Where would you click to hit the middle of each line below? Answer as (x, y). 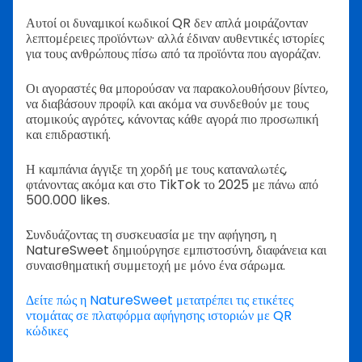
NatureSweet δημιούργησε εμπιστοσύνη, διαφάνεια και (176, 250)
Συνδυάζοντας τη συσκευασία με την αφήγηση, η (151, 234)
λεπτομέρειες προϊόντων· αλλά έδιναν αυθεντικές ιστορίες (175, 38)
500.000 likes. (68, 200)
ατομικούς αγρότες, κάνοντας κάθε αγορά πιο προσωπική (172, 119)
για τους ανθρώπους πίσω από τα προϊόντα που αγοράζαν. (173, 53)
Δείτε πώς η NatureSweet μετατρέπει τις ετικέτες (160, 300)
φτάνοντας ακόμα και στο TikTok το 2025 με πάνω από (172, 184)
